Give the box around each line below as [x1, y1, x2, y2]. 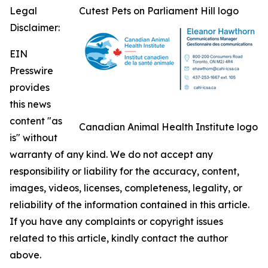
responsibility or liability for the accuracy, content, [10, 165, 239, 177]
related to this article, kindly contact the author [10, 232, 228, 244]
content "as [10, 115, 62, 127]
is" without [10, 132, 57, 144]
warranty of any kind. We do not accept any [10, 148, 213, 160]
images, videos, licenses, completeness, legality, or [10, 182, 242, 194]
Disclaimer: [10, 22, 60, 33]
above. [10, 249, 41, 261]
